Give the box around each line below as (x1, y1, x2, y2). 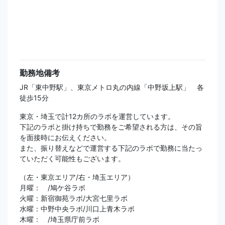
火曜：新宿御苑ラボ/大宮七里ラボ (20, 194, 128, 203)
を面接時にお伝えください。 (20, 133, 111, 142)
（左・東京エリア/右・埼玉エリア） (20, 173, 135, 182)
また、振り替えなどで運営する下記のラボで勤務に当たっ (20, 144, 202, 153)
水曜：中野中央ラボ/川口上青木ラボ (20, 204, 135, 213)
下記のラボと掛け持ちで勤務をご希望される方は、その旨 (20, 123, 202, 132)
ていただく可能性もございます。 (20, 154, 125, 163)
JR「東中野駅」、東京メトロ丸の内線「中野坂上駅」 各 (20, 83, 204, 92)
